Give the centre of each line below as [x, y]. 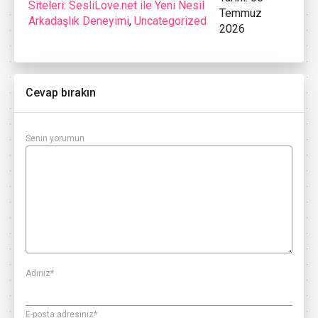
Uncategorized [170, 21]
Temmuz [241, 13]
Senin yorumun [55, 139]
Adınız [38, 274]
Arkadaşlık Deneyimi [79, 21]
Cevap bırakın [61, 93]
